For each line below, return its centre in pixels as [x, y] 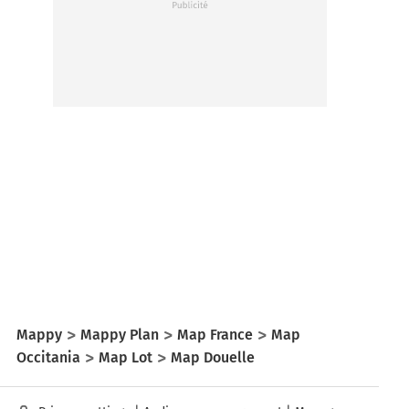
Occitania [48, 357]
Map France [215, 334]
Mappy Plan [120, 334]
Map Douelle [213, 357]
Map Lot [126, 357]
